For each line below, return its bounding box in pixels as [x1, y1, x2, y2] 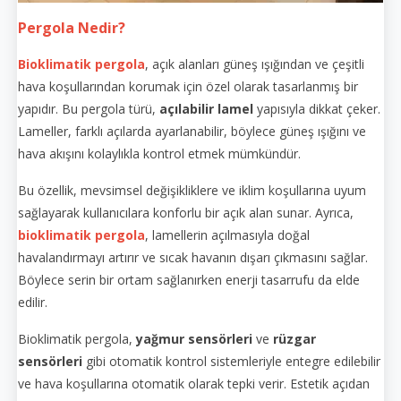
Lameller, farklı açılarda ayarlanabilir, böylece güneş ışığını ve [18, 122, 366, 140]
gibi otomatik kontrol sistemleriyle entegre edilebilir [82, 352, 380, 370]
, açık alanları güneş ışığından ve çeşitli [145, 55, 364, 73]
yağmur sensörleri [136, 329, 252, 347]
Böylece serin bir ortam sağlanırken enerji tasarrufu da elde [18, 270, 360, 288]
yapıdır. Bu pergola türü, [18, 99, 159, 117]
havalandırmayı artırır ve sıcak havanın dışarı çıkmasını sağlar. [18, 248, 368, 266]
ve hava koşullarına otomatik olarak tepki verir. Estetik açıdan [18, 374, 370, 392]
